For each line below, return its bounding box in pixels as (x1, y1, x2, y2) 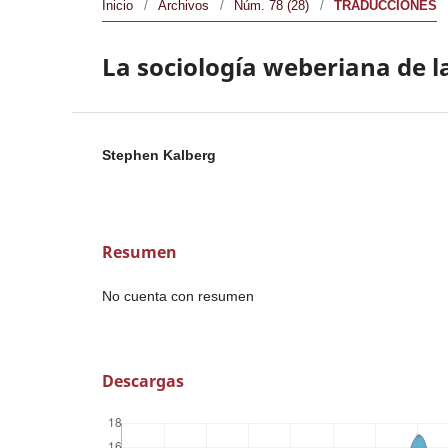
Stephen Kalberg (102, 146, 216, 163)
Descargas (102, 369, 184, 392)
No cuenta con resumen (102, 287, 254, 304)
